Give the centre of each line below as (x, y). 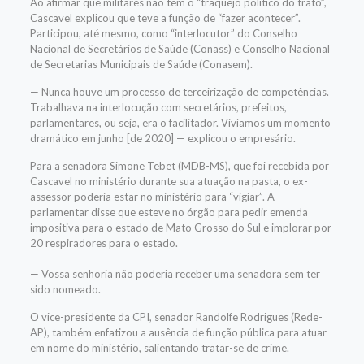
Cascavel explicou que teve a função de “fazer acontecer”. (165, 18)
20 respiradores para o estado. (104, 243)
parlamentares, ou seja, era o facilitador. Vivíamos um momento (180, 123)
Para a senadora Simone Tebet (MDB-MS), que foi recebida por (179, 166)
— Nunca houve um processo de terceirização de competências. (179, 92)
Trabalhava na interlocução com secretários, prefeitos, (158, 107)
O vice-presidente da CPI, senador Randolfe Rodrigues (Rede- (176, 317)
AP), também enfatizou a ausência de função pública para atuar (178, 332)
